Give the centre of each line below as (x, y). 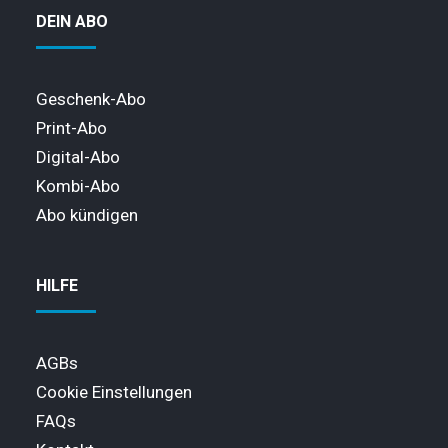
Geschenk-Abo (91, 99)
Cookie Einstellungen (114, 392)
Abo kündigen (87, 215)
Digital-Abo (78, 157)
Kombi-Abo (78, 186)
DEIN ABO (72, 21)
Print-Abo (71, 128)
